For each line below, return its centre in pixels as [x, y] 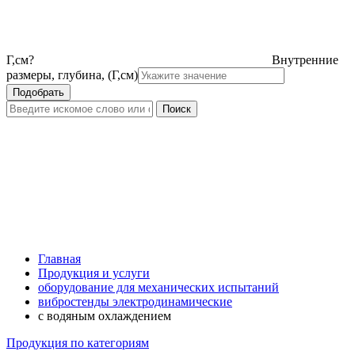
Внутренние [305, 60]
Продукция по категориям [78, 343]
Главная [59, 259]
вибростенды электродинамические [135, 302]
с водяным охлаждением [105, 316]
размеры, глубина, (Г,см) [72, 75]
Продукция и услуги [94, 273]
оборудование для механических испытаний [158, 287]
